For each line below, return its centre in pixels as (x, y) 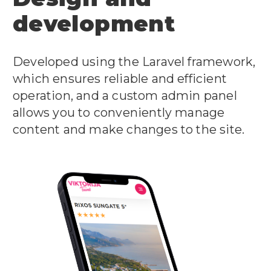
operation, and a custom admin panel (125, 95)
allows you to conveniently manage (119, 112)
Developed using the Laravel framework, (134, 61)
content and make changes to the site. (129, 129)
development (94, 23)
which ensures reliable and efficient (120, 78)
